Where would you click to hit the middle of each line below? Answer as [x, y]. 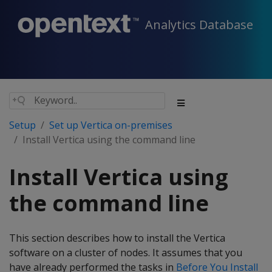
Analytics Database [199, 25]
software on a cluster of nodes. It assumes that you [126, 253]
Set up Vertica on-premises [111, 125]
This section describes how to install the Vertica [117, 238]
